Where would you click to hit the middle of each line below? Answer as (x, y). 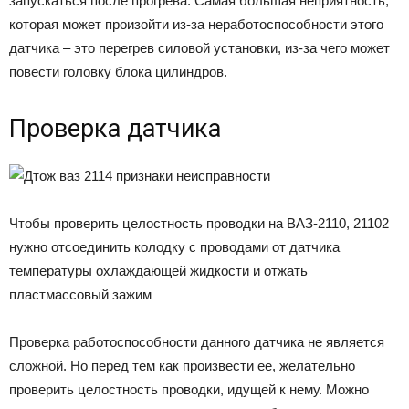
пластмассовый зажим (80, 294)
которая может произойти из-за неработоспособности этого (196, 24)
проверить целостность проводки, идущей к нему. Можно (189, 389)
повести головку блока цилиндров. (118, 71)
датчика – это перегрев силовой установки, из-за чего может (199, 47)
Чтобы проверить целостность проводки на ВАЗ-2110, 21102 (199, 223)
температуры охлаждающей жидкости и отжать (158, 270)
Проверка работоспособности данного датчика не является (197, 341)
